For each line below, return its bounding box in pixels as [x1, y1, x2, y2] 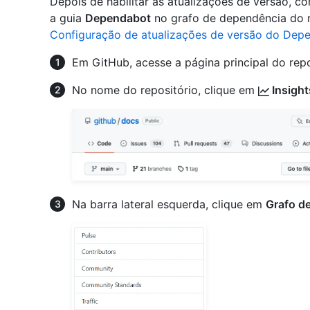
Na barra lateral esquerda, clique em [72, 197, 266, 211]
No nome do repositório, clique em [72, 83, 258, 98]
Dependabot [85, 11, 151, 26]
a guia [50, 11, 85, 26]
